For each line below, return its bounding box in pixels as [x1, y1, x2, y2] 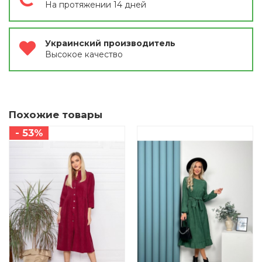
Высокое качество [45, 49, 123, 60]
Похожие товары [9, 109, 102, 121]
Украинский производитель [45, 38, 175, 49]
